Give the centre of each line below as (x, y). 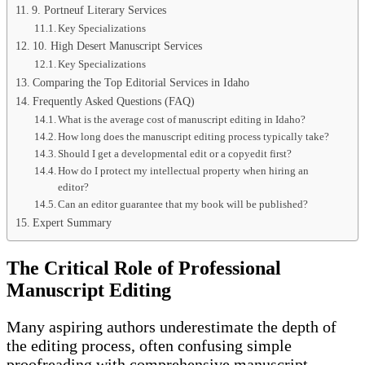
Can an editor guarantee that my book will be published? (183, 204)
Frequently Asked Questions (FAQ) (113, 101)
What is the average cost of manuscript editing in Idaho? (182, 119)
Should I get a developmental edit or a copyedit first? (175, 153)
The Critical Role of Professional (144, 268)
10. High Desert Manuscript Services (117, 45)
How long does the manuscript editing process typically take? (194, 136)
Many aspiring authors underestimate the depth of (172, 326)
